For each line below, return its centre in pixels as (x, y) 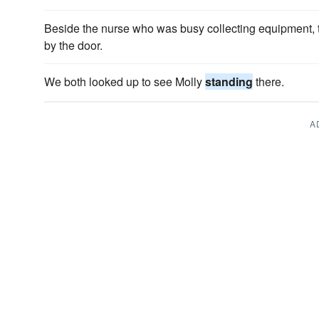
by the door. (73, 45)
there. (268, 82)
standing (229, 82)
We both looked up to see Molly (125, 82)
